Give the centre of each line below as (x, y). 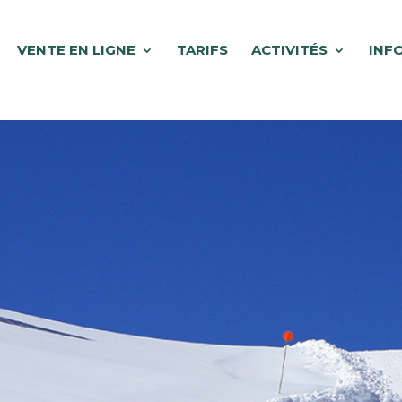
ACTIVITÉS (289, 50)
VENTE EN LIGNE (76, 50)
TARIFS (202, 50)
